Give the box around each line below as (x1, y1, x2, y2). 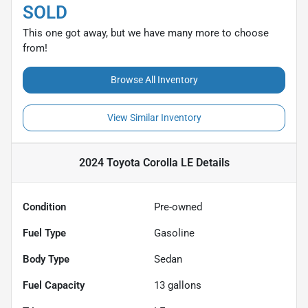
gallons (165, 278, 201, 291)
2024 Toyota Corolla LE (78, 155, 193, 169)
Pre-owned (154, 200, 202, 213)
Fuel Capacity (23, 278, 85, 291)
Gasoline (154, 226, 195, 239)
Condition (23, 200, 66, 213)
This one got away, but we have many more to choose (23, 26, 269, 39)
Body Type (23, 252, 69, 265)
